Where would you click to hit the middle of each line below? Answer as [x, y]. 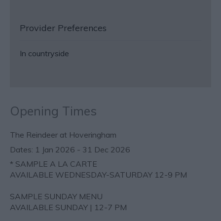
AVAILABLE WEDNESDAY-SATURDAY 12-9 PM [98, 175]
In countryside [44, 53]
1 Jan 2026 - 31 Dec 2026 [83, 149]
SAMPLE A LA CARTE [55, 164]
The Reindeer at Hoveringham [63, 135]
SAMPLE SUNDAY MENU [56, 196]
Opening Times [53, 111]
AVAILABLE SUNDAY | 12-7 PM [68, 207]
